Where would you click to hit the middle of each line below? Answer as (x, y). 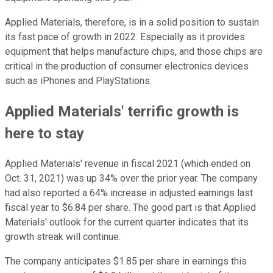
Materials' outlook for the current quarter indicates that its (127, 222)
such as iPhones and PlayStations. (78, 81)
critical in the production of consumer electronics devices (127, 66)
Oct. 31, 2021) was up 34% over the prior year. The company (131, 179)
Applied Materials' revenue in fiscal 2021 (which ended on (128, 164)
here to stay (44, 134)
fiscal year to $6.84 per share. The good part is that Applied (130, 208)
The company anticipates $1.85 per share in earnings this (126, 261)
